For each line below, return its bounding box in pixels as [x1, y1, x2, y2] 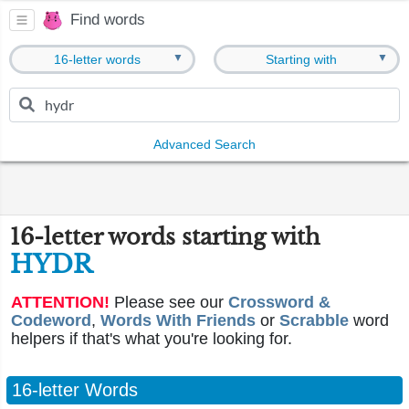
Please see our [110, 293, 228, 311]
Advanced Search [153, 137, 256, 152]
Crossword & [228, 293, 330, 311]
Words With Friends [100, 311, 256, 330]
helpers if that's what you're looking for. [11, 330, 292, 348]
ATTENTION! [11, 293, 110, 311]
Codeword [11, 311, 91, 330]
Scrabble [279, 311, 349, 330]
